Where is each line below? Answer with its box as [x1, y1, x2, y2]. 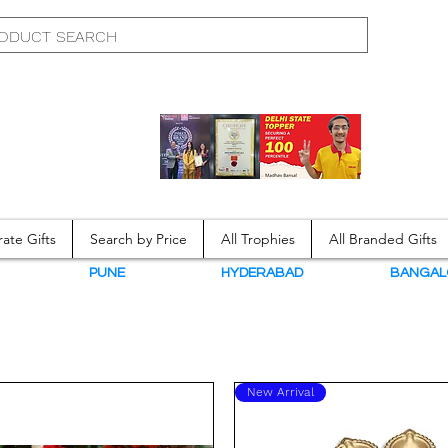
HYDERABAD [218, 266, 303, 281]
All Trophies [220, 230, 295, 249]
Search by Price [89, 230, 187, 249]
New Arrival [247, 385, 314, 400]
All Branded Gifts [328, 230, 437, 249]
